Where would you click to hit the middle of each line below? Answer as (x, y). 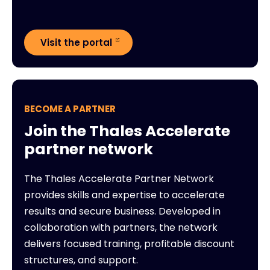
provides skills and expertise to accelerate (124, 195)
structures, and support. (81, 260)
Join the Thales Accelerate (127, 131)
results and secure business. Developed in (122, 211)
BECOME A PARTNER (70, 108)
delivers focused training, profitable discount (129, 243)
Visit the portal (76, 42)
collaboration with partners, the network (121, 227)
